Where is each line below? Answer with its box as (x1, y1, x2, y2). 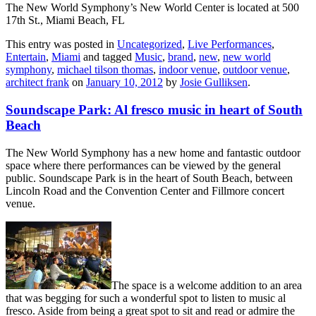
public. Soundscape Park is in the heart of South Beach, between (6, 171, 293, 184)
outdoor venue (223, 63, 287, 76)
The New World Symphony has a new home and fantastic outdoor (6, 146, 300, 159)
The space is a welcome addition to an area (111, 279, 302, 291)
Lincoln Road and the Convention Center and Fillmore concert (6, 184, 284, 197)
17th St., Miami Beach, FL (6, 14, 125, 27)
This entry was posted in (6, 38, 117, 51)
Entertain (6, 51, 46, 63)
